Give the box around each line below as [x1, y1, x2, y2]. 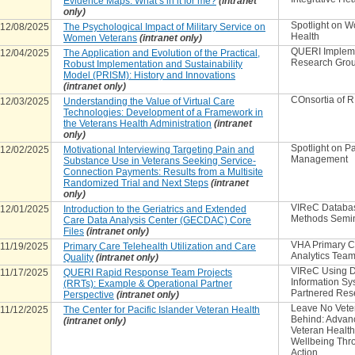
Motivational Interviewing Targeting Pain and [63, 144, 254, 155]
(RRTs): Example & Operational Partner [63, 278, 232, 289]
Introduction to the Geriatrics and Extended [63, 204, 246, 215]
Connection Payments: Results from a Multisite [63, 166, 263, 177]
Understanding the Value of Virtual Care [63, 96, 235, 107]
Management [291, 154, 348, 165]
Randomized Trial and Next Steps [63, 177, 208, 189]
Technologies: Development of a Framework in [63, 107, 263, 118]
